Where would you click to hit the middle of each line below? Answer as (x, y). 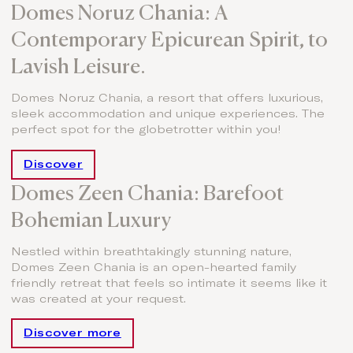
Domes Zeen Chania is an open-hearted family (154, 268)
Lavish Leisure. (79, 66)
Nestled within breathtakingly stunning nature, (152, 252)
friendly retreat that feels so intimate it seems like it (169, 283)
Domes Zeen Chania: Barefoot (148, 192)
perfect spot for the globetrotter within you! (147, 130)
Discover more (72, 334)
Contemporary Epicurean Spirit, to (170, 39)
